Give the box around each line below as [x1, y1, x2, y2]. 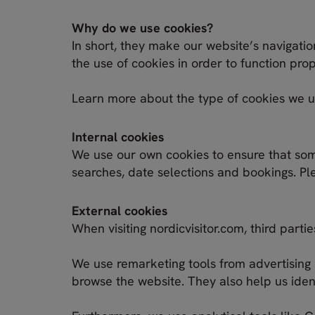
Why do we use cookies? [72, 19, 213, 36]
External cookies [72, 202, 168, 219]
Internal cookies [72, 128, 165, 145]
